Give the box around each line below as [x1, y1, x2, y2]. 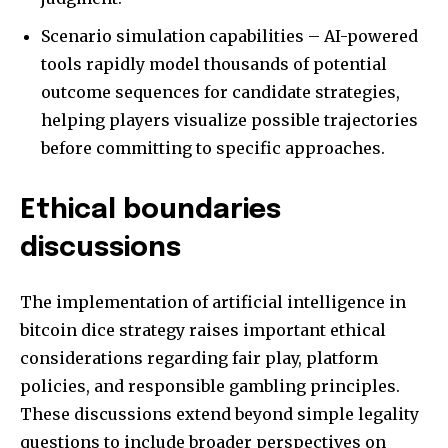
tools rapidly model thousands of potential [41, 53, 387, 74]
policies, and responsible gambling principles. [20, 375, 400, 396]
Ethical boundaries [20, 196, 281, 224]
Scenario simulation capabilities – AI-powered [41, 25, 418, 46]
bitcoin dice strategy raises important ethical [20, 319, 386, 340]
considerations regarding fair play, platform [20, 347, 378, 368]
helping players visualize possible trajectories [41, 109, 418, 130]
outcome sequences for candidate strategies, [41, 81, 400, 102]
